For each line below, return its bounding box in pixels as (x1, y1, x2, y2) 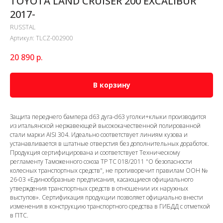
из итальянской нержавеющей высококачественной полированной (10, 121, 201, 130)
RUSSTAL (10, 23, 35, 31)
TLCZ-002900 (36, 34, 73, 42)
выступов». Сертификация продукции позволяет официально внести (10, 193, 203, 202)
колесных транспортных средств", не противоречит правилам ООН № (10, 166, 208, 175)
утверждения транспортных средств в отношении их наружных (10, 184, 188, 193)
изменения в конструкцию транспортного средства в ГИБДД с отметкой (10, 202, 210, 211)
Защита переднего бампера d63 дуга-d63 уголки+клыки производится (10, 112, 206, 121)
